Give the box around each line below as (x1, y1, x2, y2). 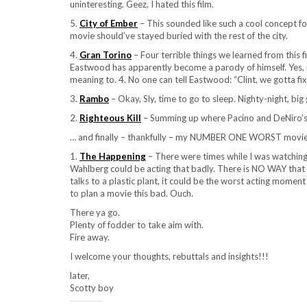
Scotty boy (70, 282, 114, 293)
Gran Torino (79, 49, 132, 60)
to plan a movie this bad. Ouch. (70, 188, 193, 199)
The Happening (79, 151, 146, 162)
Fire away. (70, 232, 110, 243)
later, (70, 270, 90, 281)
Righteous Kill (79, 112, 141, 123)
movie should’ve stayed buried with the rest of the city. (70, 30, 288, 41)
